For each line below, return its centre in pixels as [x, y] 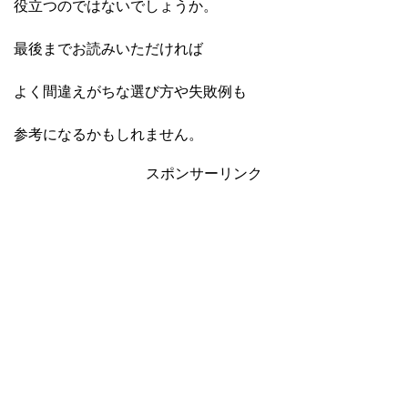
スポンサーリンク [204, 173]
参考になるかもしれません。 [108, 134]
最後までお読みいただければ [108, 48]
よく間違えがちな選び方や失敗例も [130, 91]
